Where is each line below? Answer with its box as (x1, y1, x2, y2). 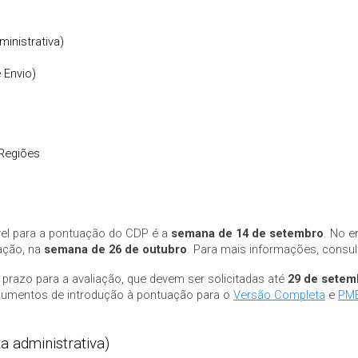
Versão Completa (233, 287, 325, 302)
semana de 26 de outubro (44, 241, 187, 257)
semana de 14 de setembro (171, 225, 324, 241)
